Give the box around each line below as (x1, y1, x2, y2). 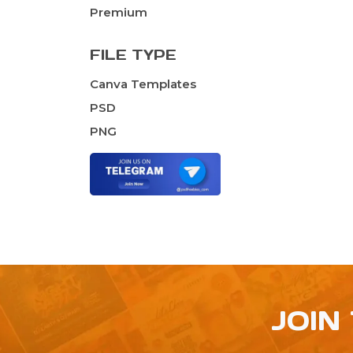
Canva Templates (90, 76, 196, 92)
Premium (90, 5, 147, 20)
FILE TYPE (90, 46, 176, 65)
